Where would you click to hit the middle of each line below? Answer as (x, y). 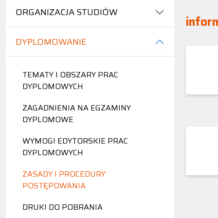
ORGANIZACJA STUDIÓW (67, 12)
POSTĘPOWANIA (54, 186)
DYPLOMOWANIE (51, 42)
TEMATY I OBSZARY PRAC (70, 75)
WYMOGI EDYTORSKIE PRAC (75, 141)
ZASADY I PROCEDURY (64, 174)
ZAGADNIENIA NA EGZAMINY (77, 108)
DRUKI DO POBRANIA (63, 207)
